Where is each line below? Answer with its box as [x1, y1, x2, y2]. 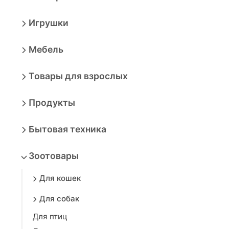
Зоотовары [29, 150, 79, 161]
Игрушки [29, 17, 68, 28]
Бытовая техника [29, 124, 106, 134]
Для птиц [33, 212, 67, 221]
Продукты [29, 97, 75, 108]
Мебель [29, 44, 63, 55]
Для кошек [39, 173, 81, 183]
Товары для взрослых [29, 71, 128, 81]
